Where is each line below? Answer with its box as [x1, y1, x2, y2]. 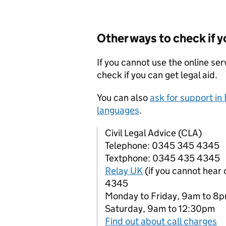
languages [97, 104, 139, 116]
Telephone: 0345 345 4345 [105, 139, 219, 151]
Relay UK [105, 164, 143, 177]
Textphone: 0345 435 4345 [105, 152, 220, 164]
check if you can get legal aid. [97, 69, 217, 81]
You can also [97, 91, 150, 103]
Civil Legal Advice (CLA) [105, 127, 202, 139]
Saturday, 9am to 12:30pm [105, 202, 215, 214]
